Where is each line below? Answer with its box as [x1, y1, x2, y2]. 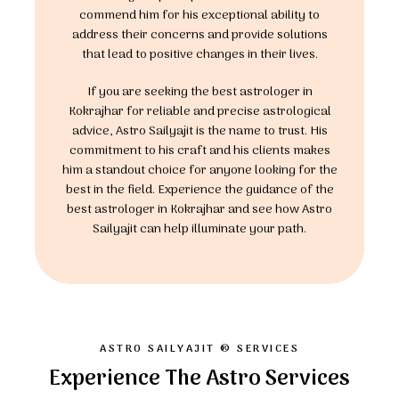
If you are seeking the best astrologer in [86, 82, 313, 102]
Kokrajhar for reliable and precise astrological [68, 102, 331, 122]
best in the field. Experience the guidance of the [65, 180, 334, 200]
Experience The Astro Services [49, 362, 350, 396]
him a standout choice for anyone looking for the [61, 160, 338, 181]
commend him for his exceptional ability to [79, 5, 320, 26]
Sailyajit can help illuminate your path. [93, 219, 306, 240]
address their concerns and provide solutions [71, 25, 328, 45]
